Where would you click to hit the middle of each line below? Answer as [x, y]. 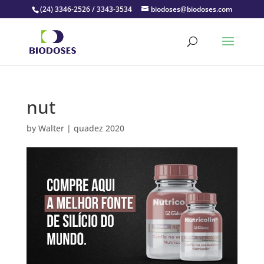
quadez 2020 [99, 128]
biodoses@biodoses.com [191, 9]
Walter [51, 128]
